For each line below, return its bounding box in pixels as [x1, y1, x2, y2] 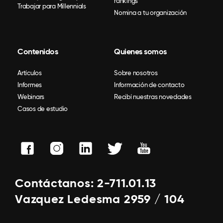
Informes [17, 81, 42, 89]
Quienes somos [114, 46, 167, 56]
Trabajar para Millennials [17, 2, 86, 10]
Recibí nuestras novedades [114, 93, 192, 101]
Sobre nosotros [114, 69, 158, 77]
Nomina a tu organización [114, 8, 187, 16]
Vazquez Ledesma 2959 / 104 [15, 191, 185, 206]
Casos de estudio [17, 105, 68, 112]
